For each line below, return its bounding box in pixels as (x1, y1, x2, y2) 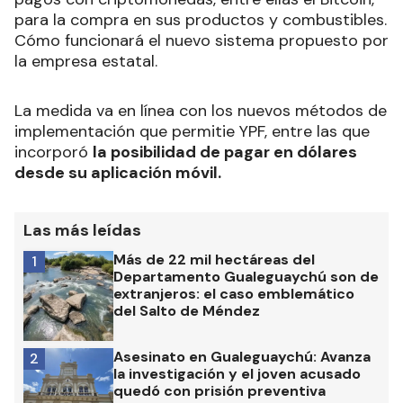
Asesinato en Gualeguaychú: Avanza (113, 347, 371, 367)
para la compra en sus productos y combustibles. (14, 9, 387, 31)
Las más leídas (23, 219, 141, 242)
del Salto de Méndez (113, 301, 260, 321)
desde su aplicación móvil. (14, 162, 221, 184)
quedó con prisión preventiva (113, 381, 326, 401)
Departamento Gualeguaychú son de (113, 267, 379, 287)
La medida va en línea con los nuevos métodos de (14, 100, 387, 122)
